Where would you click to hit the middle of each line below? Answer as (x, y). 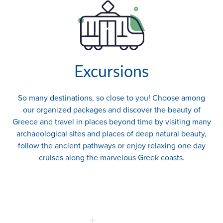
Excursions (111, 72)
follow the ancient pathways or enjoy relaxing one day (111, 146)
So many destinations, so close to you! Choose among (111, 98)
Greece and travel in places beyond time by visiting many (111, 122)
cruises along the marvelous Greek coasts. (111, 158)
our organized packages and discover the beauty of (111, 110)
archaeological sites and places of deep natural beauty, (111, 134)
